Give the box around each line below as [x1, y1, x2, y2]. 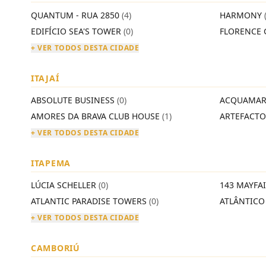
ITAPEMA [31, 157, 71, 169]
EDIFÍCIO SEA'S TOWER [31, 26, 123, 37]
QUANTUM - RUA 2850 [31, 9, 122, 21]
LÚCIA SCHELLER [31, 179, 99, 191]
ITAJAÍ [31, 72, 59, 84]
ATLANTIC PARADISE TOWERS [31, 195, 149, 207]
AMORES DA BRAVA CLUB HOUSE [31, 110, 162, 122]
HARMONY [220, 9, 264, 21]
